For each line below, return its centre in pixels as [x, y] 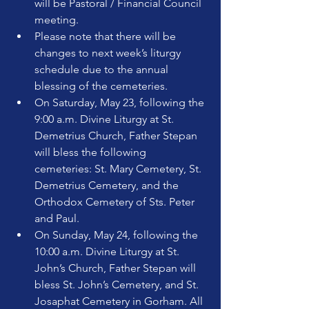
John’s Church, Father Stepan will [117, 268]
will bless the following [92, 152]
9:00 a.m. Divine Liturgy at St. [106, 119]
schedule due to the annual [103, 69]
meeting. [57, 20]
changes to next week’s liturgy [109, 53]
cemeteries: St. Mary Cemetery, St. [119, 169]
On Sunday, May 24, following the [118, 235]
